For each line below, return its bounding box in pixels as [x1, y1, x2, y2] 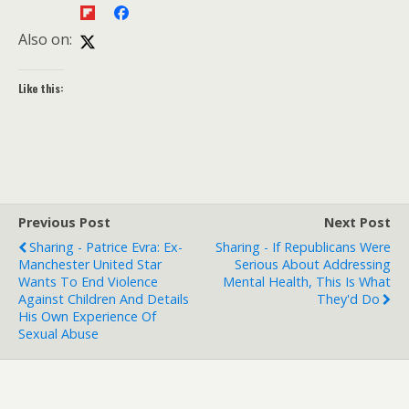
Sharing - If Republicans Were [215, 238, 391, 256]
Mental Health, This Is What [223, 273, 391, 290]
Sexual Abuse [18, 325, 99, 342]
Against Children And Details [18, 290, 189, 308]
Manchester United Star [18, 256, 162, 273]
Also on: [18, 29, 72, 50]
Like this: [18, 80, 64, 96]
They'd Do [317, 290, 380, 308]
